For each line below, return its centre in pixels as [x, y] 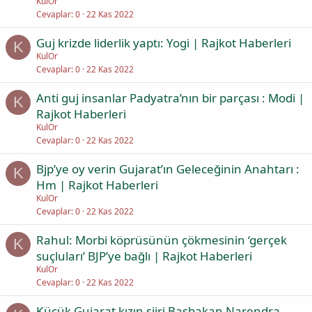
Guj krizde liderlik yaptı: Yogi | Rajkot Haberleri [164, 43]
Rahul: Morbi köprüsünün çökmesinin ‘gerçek [162, 240]
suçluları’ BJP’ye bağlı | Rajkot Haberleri [144, 256]
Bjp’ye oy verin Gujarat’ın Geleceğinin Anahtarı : [168, 169]
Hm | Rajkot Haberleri [97, 185]
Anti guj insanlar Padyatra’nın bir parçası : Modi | [170, 98]
